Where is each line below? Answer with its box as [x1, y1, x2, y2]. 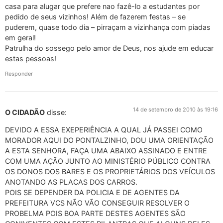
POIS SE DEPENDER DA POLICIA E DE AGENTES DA [5, 188, 180, 197]
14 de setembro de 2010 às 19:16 [133, 106, 218, 113]
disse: [47, 108, 67, 116]
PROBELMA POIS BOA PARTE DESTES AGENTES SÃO [5, 209, 186, 218]
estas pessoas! [5, 54, 56, 63]
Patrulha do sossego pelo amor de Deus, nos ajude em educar [5, 44, 214, 53]
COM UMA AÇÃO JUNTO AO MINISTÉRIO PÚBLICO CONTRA [5, 156, 211, 165]
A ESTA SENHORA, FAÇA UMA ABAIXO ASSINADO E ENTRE [5, 146, 207, 155]
